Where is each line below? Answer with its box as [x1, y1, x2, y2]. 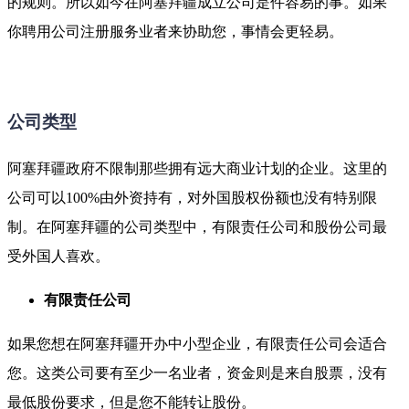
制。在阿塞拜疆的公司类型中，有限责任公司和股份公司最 [7, 218, 387, 235]
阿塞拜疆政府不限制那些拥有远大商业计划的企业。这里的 [7, 160, 387, 176]
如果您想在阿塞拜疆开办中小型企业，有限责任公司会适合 [7, 335, 387, 351]
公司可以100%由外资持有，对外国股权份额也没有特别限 [7, 189, 377, 205]
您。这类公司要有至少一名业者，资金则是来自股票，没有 [7, 364, 387, 381]
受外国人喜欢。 [7, 247, 110, 264]
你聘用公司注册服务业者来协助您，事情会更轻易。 [7, 24, 343, 40]
